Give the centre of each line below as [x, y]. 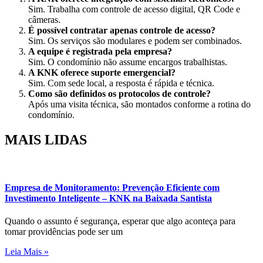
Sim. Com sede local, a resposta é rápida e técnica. [121, 83]
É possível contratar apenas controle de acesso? [122, 30]
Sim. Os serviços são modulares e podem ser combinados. [135, 41]
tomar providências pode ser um [64, 232]
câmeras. [44, 19]
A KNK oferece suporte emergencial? [102, 72]
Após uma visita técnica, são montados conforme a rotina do [139, 104]
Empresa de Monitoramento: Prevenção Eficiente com [112, 187]
